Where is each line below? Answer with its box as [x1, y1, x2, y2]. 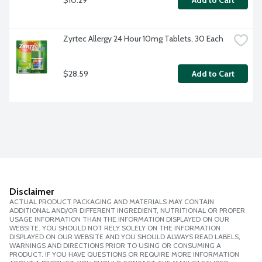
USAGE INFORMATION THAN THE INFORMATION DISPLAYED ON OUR [9, 215, 229, 224]
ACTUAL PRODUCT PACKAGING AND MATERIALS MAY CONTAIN [9, 197, 214, 206]
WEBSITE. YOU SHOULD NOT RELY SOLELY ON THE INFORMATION [9, 223, 220, 233]
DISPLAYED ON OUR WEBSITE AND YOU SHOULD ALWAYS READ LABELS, [9, 232, 240, 242]
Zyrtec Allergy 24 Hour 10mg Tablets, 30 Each [63, 33, 223, 44]
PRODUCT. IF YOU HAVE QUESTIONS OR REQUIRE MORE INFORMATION [9, 250, 239, 259]
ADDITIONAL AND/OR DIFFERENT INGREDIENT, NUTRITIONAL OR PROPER [9, 206, 245, 215]
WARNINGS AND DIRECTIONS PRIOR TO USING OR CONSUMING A [9, 241, 221, 250]
